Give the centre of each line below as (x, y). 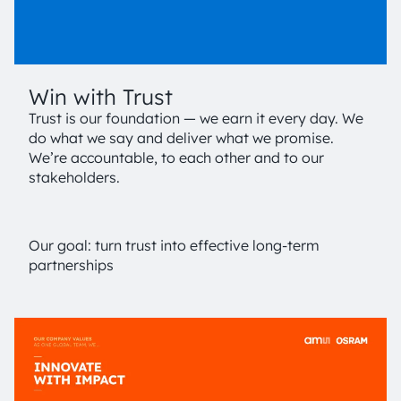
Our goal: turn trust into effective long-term (174, 245)
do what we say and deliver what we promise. (181, 137)
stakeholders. (74, 177)
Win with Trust (101, 96)
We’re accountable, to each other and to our (176, 157)
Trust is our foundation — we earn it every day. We (196, 118)
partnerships (71, 264)
